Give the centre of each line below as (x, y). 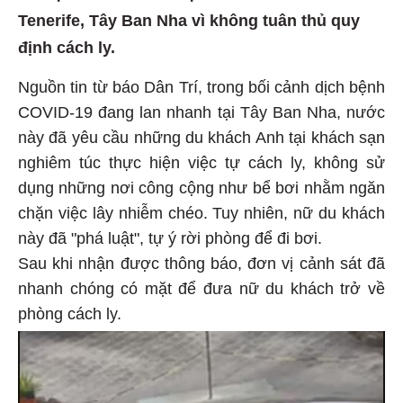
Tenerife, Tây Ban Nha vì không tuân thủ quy (189, 21)
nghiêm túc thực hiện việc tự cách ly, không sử (201, 163)
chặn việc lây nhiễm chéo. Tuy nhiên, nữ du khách (201, 214)
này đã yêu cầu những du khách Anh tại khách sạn (201, 138)
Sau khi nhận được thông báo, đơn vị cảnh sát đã (201, 264)
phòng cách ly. (70, 314)
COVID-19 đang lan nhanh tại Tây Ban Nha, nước (201, 113)
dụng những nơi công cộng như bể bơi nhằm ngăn (201, 188)
